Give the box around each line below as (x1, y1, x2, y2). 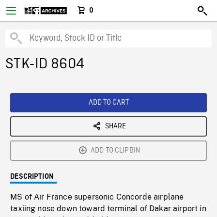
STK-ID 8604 (5, 55, 84, 74)
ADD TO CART (88, 98, 129, 108)
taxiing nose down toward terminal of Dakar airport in (10, 204, 206, 213)
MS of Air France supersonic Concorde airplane (10, 192, 184, 201)
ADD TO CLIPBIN (90, 146, 140, 155)
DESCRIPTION (10, 173, 54, 181)
